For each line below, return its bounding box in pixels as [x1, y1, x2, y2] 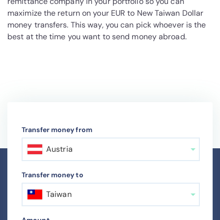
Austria [46, 144, 73, 155]
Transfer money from [22, 125, 92, 135]
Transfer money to [22, 170, 83, 180]
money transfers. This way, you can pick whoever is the [7, 20, 206, 30]
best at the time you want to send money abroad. [7, 31, 187, 42]
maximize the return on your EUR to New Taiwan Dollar [7, 8, 204, 19]
